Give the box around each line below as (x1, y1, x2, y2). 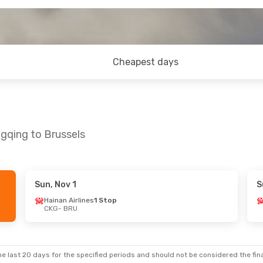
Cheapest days (113, 56, 179, 68)
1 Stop (93, 196, 117, 204)
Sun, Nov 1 (34, 180, 76, 190)
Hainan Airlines (43, 196, 94, 204)
